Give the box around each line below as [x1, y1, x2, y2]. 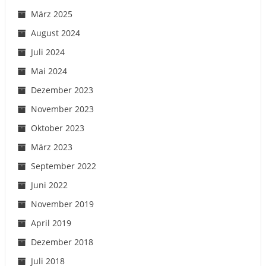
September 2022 [31, 160, 96, 172]
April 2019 [31, 217, 71, 229]
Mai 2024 [31, 65, 67, 77]
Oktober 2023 [31, 122, 84, 134]
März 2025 [31, 8, 72, 20]
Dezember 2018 [31, 236, 93, 248]
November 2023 [31, 103, 94, 115]
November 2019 [31, 198, 94, 210]
